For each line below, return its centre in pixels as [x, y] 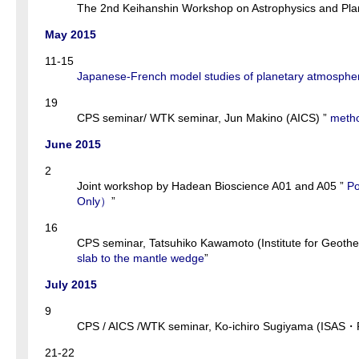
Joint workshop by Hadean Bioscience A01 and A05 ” [210, 186]
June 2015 [73, 145]
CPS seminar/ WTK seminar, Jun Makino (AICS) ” [202, 118]
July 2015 [71, 285]
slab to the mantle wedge [141, 258]
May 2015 [71, 35]
